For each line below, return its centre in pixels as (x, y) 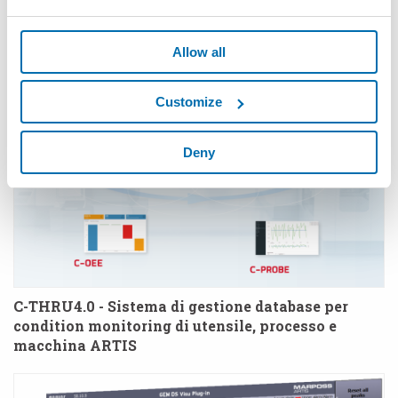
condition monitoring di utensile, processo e (175, 325)
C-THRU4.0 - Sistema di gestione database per (181, 306)
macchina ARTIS (75, 345)
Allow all (199, 52)
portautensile (63, 12)
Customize (189, 102)
